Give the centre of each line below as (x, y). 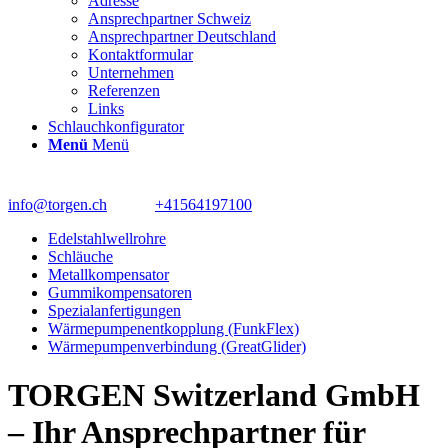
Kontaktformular (140, 54)
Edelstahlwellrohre (107, 238)
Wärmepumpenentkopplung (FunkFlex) (173, 328)
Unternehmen (131, 72)
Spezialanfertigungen (114, 310)
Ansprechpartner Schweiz (169, 18)
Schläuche (80, 256)
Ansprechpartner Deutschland (182, 36)
